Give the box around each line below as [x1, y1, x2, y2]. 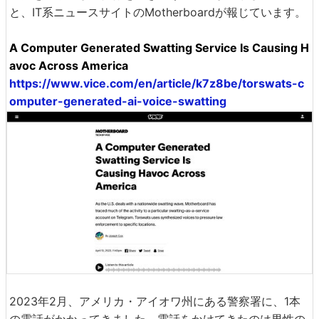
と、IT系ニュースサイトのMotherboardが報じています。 [9, 4, 306, 19]
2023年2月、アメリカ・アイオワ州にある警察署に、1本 [9, 293, 300, 308]
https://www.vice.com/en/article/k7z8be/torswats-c [9, 75, 304, 90]
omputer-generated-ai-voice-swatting [9, 93, 226, 108]
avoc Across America [9, 58, 128, 73]
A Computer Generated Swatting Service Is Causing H [9, 40, 309, 55]
